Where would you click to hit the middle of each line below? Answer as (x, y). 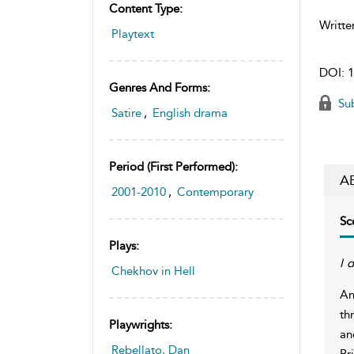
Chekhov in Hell (153, 271)
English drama (190, 113)
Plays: (124, 245)
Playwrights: (141, 324)
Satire (126, 113)
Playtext (133, 34)
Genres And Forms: (160, 87)
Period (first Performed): (173, 166)
